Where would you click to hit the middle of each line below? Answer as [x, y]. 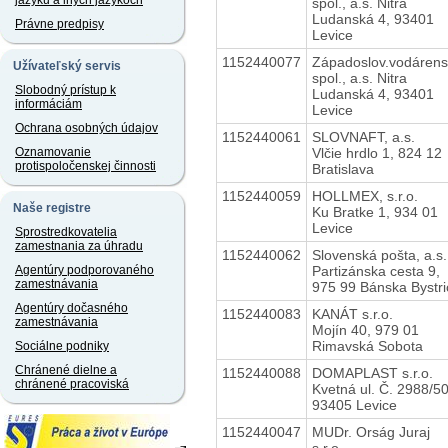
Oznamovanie [53, 152]
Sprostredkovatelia [66, 232]
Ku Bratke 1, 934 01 [374, 211]
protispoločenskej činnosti [85, 166]
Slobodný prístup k [65, 90]
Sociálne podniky [62, 346]
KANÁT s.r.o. [352, 313]
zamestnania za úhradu [79, 246]
